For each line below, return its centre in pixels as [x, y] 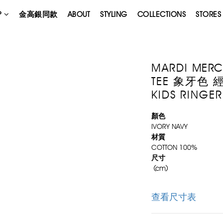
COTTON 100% [174, 147]
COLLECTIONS [161, 14]
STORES [208, 14]
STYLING [114, 14]
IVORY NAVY [169, 126]
